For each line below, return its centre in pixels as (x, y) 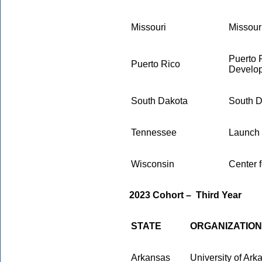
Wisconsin (153, 164)
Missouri (149, 27)
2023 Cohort (158, 195)
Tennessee (154, 132)
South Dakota (159, 101)
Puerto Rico (156, 64)
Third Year (216, 195)
